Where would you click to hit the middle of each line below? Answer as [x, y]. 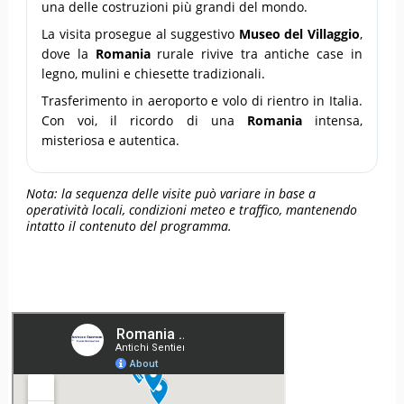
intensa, [332, 120]
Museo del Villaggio [299, 33]
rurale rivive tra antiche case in [256, 53]
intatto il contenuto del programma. [129, 225]
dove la [69, 53]
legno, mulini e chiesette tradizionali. [154, 73]
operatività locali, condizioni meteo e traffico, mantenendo [192, 209]
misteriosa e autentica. [111, 140]
